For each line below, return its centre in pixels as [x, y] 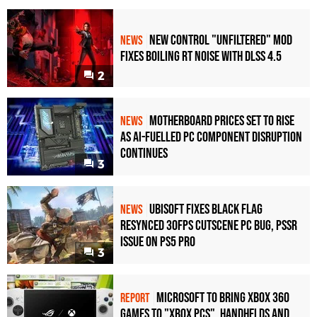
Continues [144, 153]
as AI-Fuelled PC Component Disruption [211, 137]
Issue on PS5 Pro [158, 242]
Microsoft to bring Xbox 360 [223, 298]
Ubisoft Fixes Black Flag [206, 209]
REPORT [135, 298]
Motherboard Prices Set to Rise [222, 121]
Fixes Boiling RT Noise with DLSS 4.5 [201, 57]
